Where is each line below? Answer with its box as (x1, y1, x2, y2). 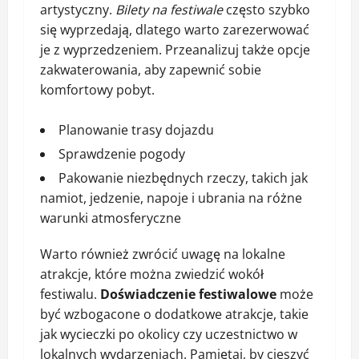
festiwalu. (40, 285, 100, 304)
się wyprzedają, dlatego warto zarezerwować (40, 21, 309, 39)
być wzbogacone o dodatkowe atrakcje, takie (40, 305, 309, 324)
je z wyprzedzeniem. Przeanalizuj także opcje (40, 41, 310, 59)
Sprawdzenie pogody (58, 145, 185, 163)
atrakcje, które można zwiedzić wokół (40, 265, 264, 284)
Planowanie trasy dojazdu (58, 121, 214, 139)
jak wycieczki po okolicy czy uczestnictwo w (40, 325, 297, 344)
